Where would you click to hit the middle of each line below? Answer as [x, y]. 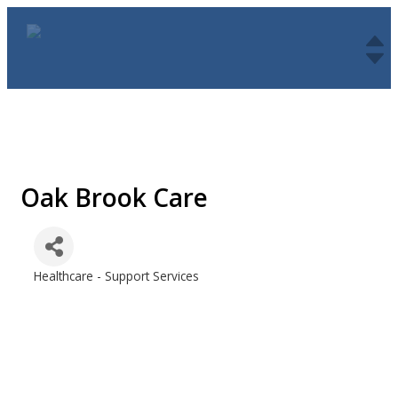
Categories [60, 287]
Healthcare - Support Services [116, 276]
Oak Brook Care [114, 197]
